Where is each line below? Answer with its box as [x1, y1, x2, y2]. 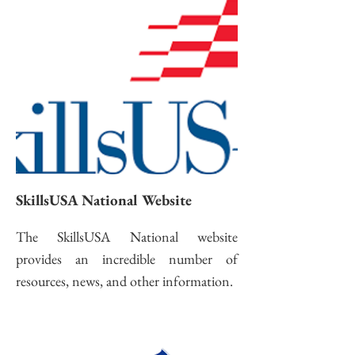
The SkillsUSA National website [16, 227, 238, 246]
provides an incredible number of [16, 250, 238, 268]
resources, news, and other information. [16, 272, 233, 290]
